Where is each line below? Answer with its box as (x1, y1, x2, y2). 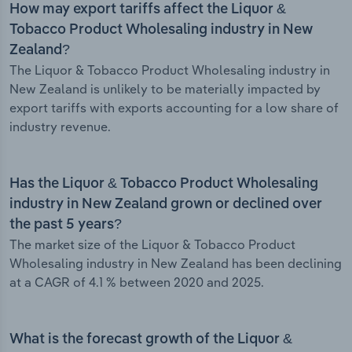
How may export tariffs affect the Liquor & (9, 2, 286, 17)
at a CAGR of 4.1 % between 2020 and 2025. (9, 274, 264, 291)
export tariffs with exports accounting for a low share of (9, 100, 339, 116)
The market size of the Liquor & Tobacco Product (9, 236, 295, 253)
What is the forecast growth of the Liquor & (9, 332, 292, 347)
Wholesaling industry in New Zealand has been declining (9, 255, 342, 272)
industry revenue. (9, 119, 111, 135)
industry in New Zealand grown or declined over (9, 197, 322, 212)
